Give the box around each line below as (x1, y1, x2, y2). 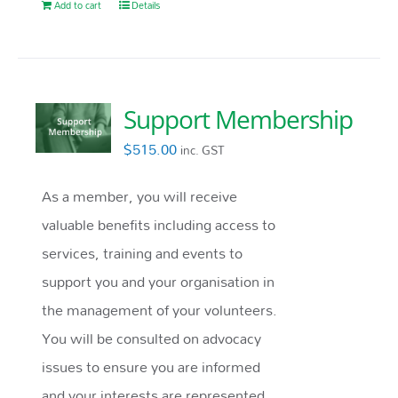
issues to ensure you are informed (42, 352, 261, 382)
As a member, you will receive (42, 181, 238, 211)
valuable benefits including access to (42, 210, 276, 240)
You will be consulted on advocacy (42, 323, 262, 354)
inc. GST (180, 138, 226, 163)
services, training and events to (42, 238, 243, 268)
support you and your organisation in (42, 267, 275, 297)
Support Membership (123, 102, 354, 137)
